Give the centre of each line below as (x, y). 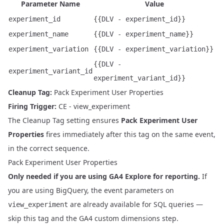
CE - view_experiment (93, 106)
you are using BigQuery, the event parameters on (91, 190)
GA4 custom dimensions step (128, 218)
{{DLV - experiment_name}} (143, 34)
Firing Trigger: (32, 106)
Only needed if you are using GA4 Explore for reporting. (104, 176)
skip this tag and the (43, 218)
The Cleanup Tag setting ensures (64, 120)
